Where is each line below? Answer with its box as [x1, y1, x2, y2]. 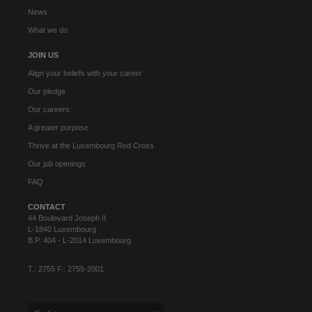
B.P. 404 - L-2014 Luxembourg [28, 235, 131, 244]
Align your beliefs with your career [28, 68, 142, 77]
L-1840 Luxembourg [28, 224, 96, 233]
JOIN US [28, 50, 58, 59]
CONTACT [28, 202, 65, 211]
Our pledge [28, 86, 65, 95]
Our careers [28, 104, 70, 114]
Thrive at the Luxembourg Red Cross [28, 141, 154, 150]
